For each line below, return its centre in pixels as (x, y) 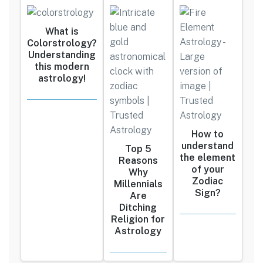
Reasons (138, 160)
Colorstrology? (62, 43)
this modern (62, 66)
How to (208, 134)
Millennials (138, 184)
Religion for (138, 219)
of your (208, 169)
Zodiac (208, 181)
